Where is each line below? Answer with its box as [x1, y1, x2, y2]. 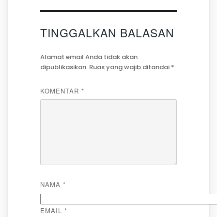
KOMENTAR [40, 86, 81, 96]
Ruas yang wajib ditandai [89, 62, 171, 72]
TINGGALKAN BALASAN [40, 24, 174, 41]
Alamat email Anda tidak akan [40, 52, 138, 62]
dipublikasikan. [40, 62, 88, 72]
